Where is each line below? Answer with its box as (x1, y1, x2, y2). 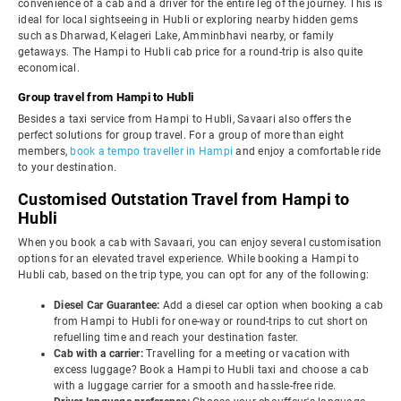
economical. (18, 62, 80, 74)
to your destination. (18, 161, 116, 174)
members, (18, 145, 71, 158)
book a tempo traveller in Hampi (70, 145, 233, 158)
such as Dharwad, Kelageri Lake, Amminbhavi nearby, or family (18, 30, 334, 42)
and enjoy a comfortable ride (233, 145, 381, 158)
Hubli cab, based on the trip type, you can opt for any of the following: (18, 269, 369, 281)
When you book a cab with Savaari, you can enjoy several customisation (18, 236, 382, 249)
